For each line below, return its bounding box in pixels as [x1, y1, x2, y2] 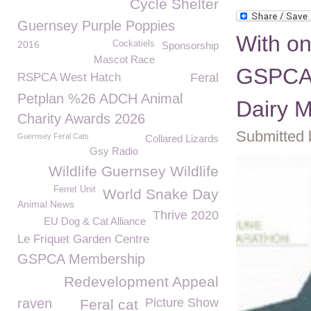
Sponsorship [162, 40, 219, 51]
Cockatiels [112, 39, 155, 49]
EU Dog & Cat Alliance [44, 215, 146, 227]
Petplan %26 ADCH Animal [17, 91, 183, 106]
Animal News [17, 199, 74, 210]
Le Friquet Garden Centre [17, 233, 149, 246]
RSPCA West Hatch [17, 71, 121, 84]
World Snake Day [103, 186, 219, 202]
